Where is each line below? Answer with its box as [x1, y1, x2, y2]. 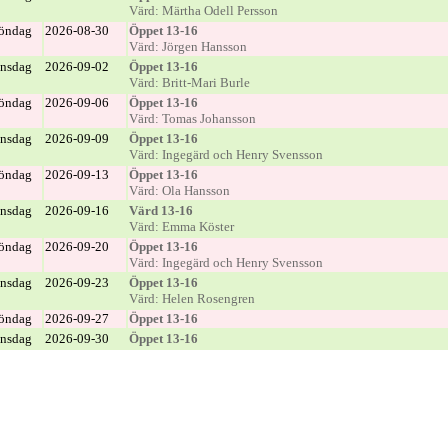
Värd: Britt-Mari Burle [128, 75, 250, 90]
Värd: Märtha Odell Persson [128, 3, 278, 18]
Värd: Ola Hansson [128, 183, 230, 198]
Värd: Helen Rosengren [128, 291, 255, 306]
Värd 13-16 [128, 203, 193, 218]
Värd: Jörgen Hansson [128, 39, 247, 54]
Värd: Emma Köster [128, 219, 234, 234]
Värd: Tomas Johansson [128, 111, 256, 126]
